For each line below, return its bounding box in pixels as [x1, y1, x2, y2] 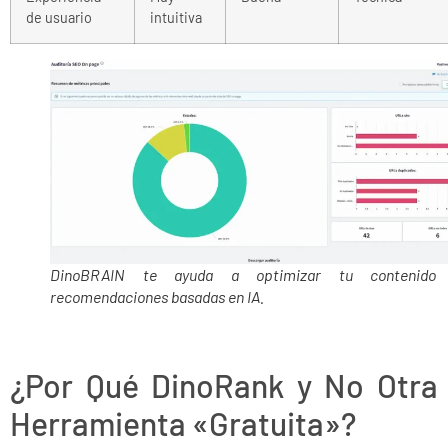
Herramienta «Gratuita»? [10, 404, 356, 443]
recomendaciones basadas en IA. [50, 287, 264, 307]
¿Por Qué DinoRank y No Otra [10, 366, 438, 405]
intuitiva [150, 9, 202, 27]
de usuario [26, 9, 92, 27]
